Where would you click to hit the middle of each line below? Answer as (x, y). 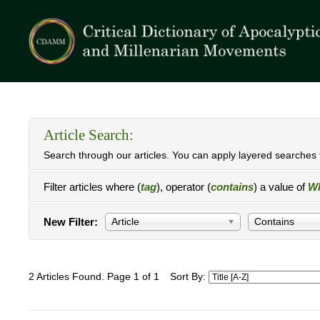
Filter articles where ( (92, 187)
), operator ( (184, 187)
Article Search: (89, 135)
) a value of (281, 187)
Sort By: (189, 277)
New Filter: (71, 222)
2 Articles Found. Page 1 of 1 (94, 277)
